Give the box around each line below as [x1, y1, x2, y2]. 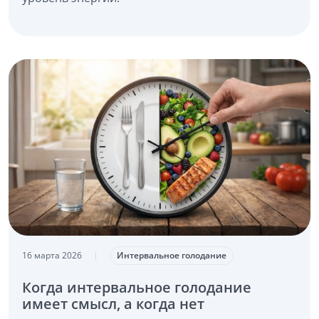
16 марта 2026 [21, 249, 82, 262]
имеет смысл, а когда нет [21, 294, 204, 314]
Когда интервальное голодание [21, 278, 251, 298]
